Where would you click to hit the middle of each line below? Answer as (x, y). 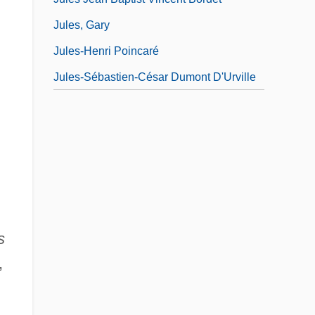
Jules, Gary (82, 25)
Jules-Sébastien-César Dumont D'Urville (155, 77)
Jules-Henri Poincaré (106, 51)
